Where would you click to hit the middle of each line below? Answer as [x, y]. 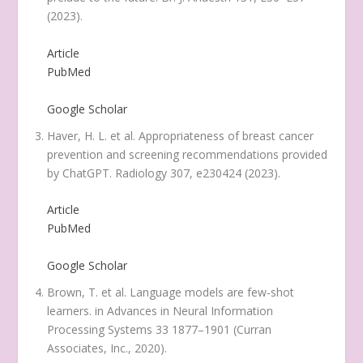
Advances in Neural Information [190, 310]
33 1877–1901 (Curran [212, 329]
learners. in [77, 310]
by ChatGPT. [81, 173]
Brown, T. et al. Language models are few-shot [171, 292]
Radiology [141, 173]
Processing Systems [100, 329]
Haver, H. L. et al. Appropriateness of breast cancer [181, 135]
